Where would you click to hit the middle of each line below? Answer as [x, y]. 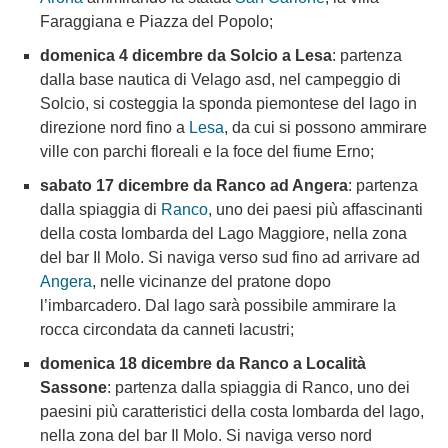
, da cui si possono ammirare [325, 127]
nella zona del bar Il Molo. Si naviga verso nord [206, 435]
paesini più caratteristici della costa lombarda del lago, [232, 411]
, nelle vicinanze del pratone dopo [211, 281]
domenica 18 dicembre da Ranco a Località [203, 363]
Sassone [73, 387]
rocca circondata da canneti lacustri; [167, 329]
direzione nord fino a [114, 127]
